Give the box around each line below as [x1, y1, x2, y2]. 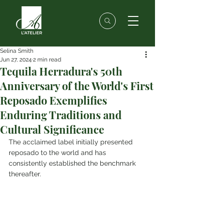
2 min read [33, 56, 61, 63]
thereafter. [9, 170, 41, 178]
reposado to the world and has [9, 149, 108, 156]
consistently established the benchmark [9, 159, 138, 167]
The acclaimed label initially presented [9, 138, 135, 146]
